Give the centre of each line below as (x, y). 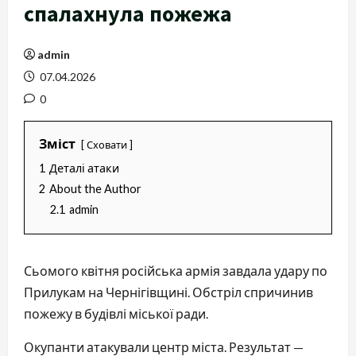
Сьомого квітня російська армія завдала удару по (176, 271)
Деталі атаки (84, 168)
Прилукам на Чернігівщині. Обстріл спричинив (168, 292)
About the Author (95, 189)
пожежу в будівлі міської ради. (116, 313)
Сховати (107, 145)
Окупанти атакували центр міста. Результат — (164, 347)
